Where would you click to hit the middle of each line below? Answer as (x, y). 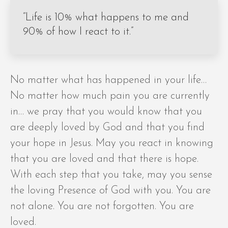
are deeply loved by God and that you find (107, 128)
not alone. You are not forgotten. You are (102, 207)
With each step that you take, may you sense (111, 175)
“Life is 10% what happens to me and (106, 18)
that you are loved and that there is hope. (104, 159)
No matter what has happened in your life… (108, 80)
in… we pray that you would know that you (106, 112)
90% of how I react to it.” (78, 32)
